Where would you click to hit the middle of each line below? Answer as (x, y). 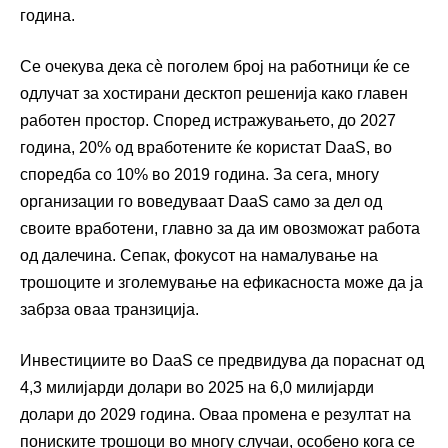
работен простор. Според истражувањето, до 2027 (208, 120)
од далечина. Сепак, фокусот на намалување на (199, 255)
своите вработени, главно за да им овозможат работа (220, 228)
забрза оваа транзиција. (109, 309)
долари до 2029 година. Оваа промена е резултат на (215, 414)
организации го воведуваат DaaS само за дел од (201, 201)
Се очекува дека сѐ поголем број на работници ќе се (215, 66)
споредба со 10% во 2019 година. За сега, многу (199, 174)
